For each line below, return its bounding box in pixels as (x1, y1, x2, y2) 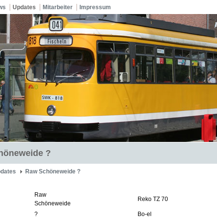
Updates (13, 4, 36, 11)
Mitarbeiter (43, 4, 73, 11)
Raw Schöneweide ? (25, 168, 80, 175)
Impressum (79, 4, 111, 11)
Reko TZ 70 (138, 196, 168, 202)
